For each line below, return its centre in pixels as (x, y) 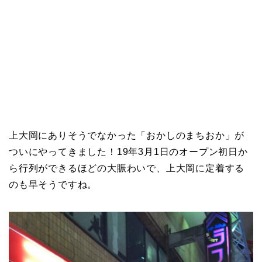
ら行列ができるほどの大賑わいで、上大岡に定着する (127, 168)
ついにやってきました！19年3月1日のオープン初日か (128, 152)
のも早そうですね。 (53, 185)
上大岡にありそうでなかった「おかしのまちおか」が (127, 135)
